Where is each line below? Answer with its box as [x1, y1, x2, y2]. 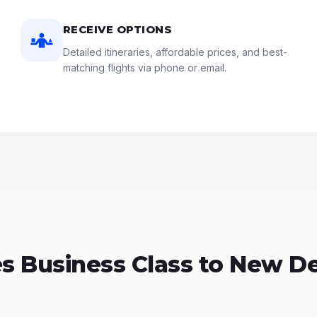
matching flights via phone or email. [62, 62, 226, 74]
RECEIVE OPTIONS [62, 23, 173, 36]
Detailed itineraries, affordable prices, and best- [62, 46, 287, 58]
